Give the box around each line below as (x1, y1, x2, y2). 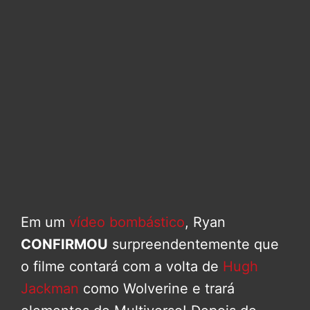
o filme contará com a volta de (21, 258, 223, 275)
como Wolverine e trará (79, 280, 235, 298)
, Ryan (185, 214, 226, 231)
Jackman (21, 280, 79, 298)
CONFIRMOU (21, 236, 108, 253)
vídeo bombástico (69, 214, 185, 231)
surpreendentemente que (108, 236, 279, 253)
